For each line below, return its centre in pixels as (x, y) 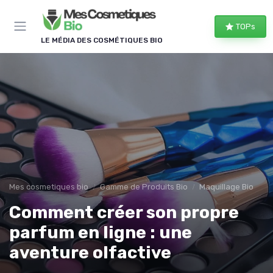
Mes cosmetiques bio (49, 186)
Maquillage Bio (226, 186)
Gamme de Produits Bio (144, 186)
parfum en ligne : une (101, 232)
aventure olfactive (90, 252)
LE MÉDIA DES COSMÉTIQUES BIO (102, 40)
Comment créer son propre (124, 212)
